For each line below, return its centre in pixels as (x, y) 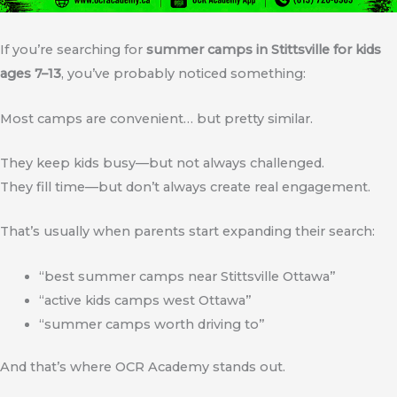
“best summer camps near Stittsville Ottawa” (187, 276)
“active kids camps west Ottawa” (145, 300)
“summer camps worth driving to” (152, 324)
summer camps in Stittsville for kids (264, 50)
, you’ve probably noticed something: (183, 74)
